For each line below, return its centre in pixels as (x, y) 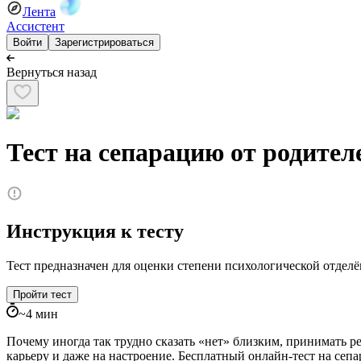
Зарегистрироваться (104, 42)
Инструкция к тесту (95, 231)
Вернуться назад (52, 72)
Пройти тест (42, 294)
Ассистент (35, 26)
